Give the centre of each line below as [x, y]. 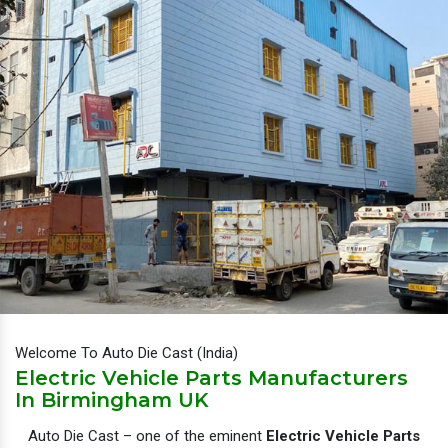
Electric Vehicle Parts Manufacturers [211, 377]
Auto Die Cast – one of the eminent [147, 435]
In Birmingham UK [112, 399]
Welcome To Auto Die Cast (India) [126, 352]
